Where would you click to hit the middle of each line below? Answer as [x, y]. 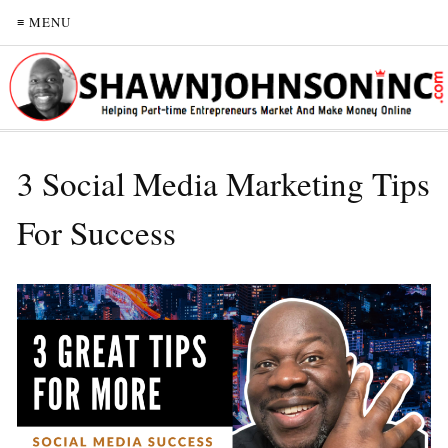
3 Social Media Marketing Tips [223, 182]
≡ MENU [44, 22]
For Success [96, 231]
